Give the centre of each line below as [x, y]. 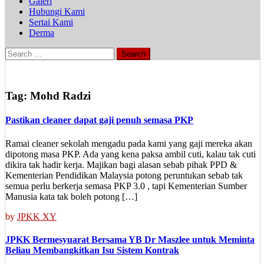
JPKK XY [37, 216]
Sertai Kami [51, 22]
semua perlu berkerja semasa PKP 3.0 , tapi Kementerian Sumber [126, 186]
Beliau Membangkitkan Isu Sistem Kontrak [92, 250]
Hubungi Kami [57, 11]
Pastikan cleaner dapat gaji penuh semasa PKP [99, 120]
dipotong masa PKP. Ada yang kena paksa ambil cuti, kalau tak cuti [131, 154]
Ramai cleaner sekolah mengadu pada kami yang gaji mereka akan [129, 143]
